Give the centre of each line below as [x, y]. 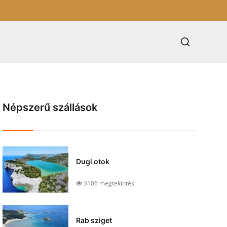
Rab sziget [94, 220]
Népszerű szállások [50, 107]
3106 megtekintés [108, 183]
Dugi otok [92, 161]
